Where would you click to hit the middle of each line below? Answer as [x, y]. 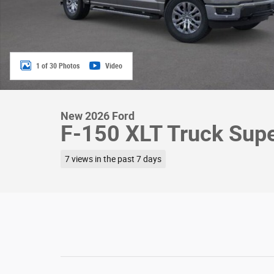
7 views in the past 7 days [113, 159]
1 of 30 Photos [58, 66]
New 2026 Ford [98, 116]
